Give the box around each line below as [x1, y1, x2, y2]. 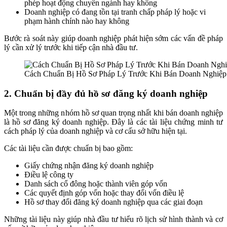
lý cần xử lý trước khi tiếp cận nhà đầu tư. [4, 43, 138, 52]
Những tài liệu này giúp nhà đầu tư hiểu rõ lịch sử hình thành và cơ [4, 215, 223, 224]
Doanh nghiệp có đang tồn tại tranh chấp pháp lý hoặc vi [24, 7, 206, 16]
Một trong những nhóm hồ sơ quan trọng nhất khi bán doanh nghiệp [4, 108, 223, 118]
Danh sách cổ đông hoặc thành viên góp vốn [24, 179, 167, 188]
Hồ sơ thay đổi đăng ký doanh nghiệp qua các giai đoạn [24, 198, 203, 207]
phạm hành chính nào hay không [24, 16, 129, 25]
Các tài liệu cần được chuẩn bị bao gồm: [4, 144, 133, 153]
